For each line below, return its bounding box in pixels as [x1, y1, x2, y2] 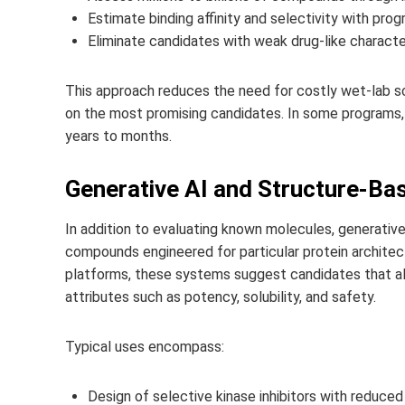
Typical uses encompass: [65, 338, 224, 355]
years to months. [65, 127, 172, 145]
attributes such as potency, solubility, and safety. [65, 288, 376, 306]
